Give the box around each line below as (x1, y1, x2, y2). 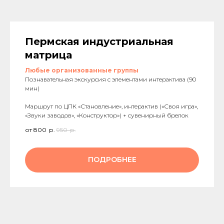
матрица (25, 49, 72, 61)
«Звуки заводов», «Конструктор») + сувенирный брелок (25, 111, 188, 119)
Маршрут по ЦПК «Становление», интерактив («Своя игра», (25, 102, 198, 110)
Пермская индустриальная (25, 35, 173, 48)
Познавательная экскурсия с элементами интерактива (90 (25, 75, 196, 83)
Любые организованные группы (25, 66, 138, 74)
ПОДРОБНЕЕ (87, 155, 136, 164)
